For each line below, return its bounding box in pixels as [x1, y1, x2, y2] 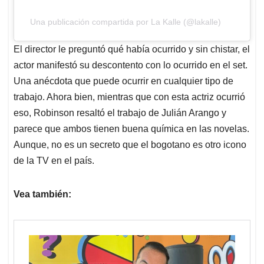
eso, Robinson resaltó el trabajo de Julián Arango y [14, 107, 226, 118]
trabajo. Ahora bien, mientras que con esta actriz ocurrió [14, 91, 245, 102]
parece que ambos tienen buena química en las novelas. [14, 123, 249, 134]
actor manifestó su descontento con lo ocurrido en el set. [14, 60, 247, 70]
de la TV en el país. [14, 155, 94, 166]
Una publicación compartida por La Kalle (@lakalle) [29, 16, 221, 27]
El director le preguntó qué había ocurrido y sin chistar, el [14, 44, 250, 54]
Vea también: [14, 189, 71, 199]
